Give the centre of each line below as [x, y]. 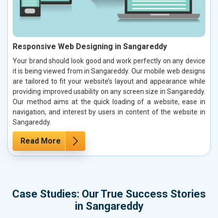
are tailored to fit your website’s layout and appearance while [109, 81]
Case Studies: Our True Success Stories [109, 194]
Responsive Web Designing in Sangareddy [90, 46]
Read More [41, 141]
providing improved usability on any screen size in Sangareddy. [109, 91]
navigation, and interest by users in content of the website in [109, 112]
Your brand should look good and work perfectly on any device [109, 61]
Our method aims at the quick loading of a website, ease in [109, 101]
